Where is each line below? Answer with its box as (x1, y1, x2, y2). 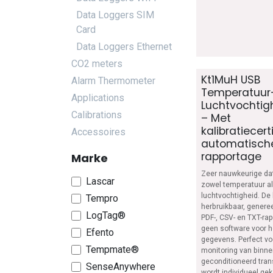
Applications (71, 92, 124, 104)
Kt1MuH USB (201, 73, 261, 87)
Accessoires (71, 126, 126, 138)
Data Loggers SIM (76, 9, 154, 21)
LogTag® (86, 210, 126, 221)
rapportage (201, 149, 261, 164)
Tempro (86, 193, 118, 204)
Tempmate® (86, 244, 139, 255)
